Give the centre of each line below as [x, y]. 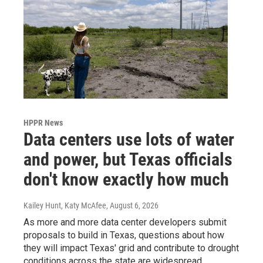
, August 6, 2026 [132, 205]
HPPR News [43, 122]
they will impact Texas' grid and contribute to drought [131, 248]
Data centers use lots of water [129, 139]
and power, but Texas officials [128, 159]
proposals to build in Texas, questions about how [124, 235]
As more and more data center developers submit [125, 222]
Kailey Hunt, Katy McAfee [65, 205]
